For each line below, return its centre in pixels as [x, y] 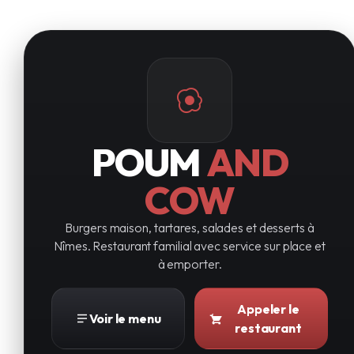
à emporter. [190, 264]
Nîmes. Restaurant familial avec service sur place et [190, 246]
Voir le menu [125, 318]
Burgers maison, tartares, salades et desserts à [190, 228]
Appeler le [268, 309]
